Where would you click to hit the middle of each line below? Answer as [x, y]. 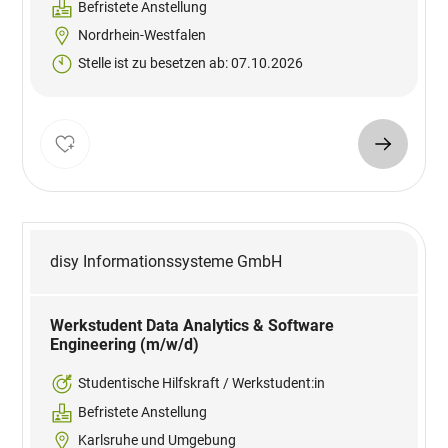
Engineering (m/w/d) [125, 345]
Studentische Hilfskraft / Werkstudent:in [202, 383]
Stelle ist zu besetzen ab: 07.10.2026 [191, 63]
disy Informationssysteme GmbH [166, 262]
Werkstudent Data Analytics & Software [192, 326]
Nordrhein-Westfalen [142, 35]
